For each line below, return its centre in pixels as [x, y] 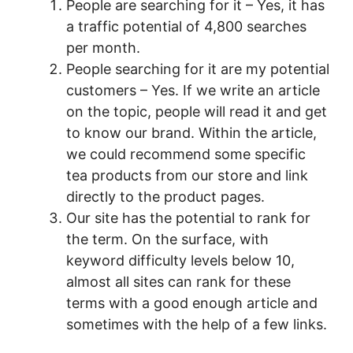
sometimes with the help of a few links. [197, 325]
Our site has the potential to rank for [188, 218]
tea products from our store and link [187, 176]
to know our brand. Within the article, [191, 133]
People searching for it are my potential [198, 69]
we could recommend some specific [186, 154]
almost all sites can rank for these [178, 282]
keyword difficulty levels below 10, [180, 261]
